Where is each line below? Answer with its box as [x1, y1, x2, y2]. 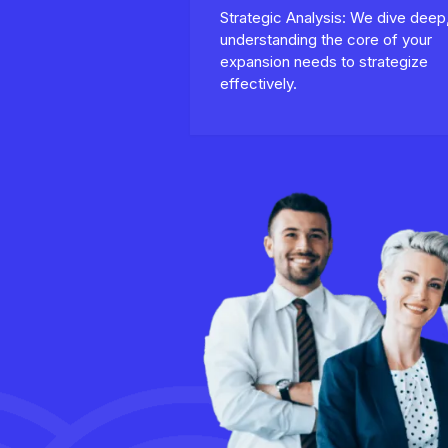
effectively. [219, 74, 297, 94]
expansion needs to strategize [219, 52, 428, 72]
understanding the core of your [219, 30, 432, 50]
